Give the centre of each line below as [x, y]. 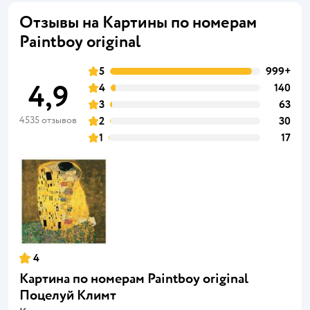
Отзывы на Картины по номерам [138, 22]
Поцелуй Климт [68, 295]
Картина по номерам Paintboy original [134, 278]
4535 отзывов [48, 120]
